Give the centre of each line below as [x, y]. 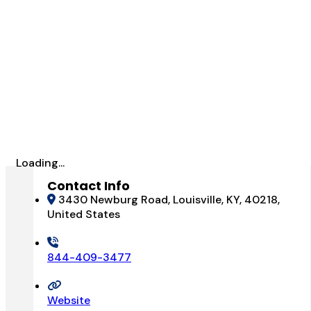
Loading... [40, 162]
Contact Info [89, 185]
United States [84, 214]
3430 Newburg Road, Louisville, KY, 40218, [169, 199]
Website [69, 300]
